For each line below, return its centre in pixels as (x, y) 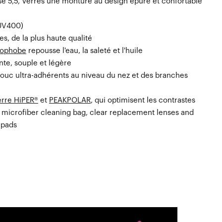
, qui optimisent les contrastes (143, 101)
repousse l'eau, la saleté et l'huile (84, 51)
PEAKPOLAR (70, 101)
